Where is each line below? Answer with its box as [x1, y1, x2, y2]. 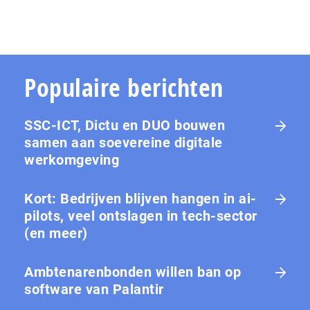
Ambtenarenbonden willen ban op [24, 264, 241, 281]
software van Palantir [24, 281, 164, 298]
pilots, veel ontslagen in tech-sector [24, 208, 257, 225]
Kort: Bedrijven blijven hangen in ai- [24, 190, 257, 208]
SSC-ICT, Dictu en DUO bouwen [24, 117, 225, 134]
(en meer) [24, 225, 88, 242]
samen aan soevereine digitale [24, 134, 223, 152]
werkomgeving [24, 152, 119, 169]
